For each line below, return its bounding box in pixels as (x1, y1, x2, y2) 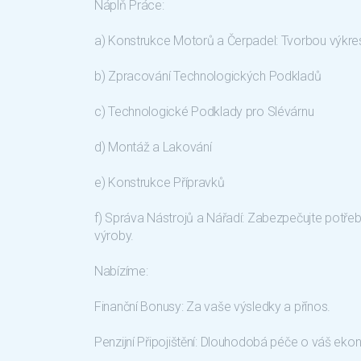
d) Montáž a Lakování (94, 139, 212, 155)
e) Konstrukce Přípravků (94, 175, 225, 190)
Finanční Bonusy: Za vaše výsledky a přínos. (94, 299, 330, 314)
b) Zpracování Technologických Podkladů (94, 68, 322, 84)
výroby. (94, 228, 135, 243)
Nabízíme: (94, 263, 148, 279)
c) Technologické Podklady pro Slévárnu (94, 104, 314, 119)
